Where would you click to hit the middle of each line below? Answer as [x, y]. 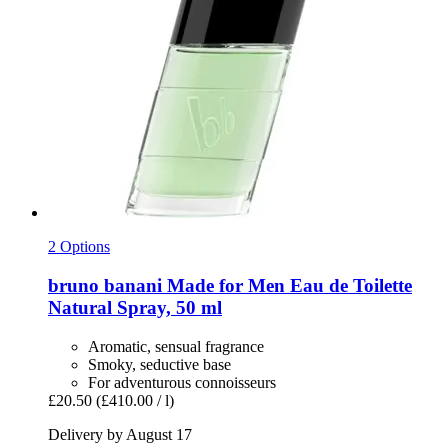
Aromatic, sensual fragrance [176, 346]
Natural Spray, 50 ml [135, 307]
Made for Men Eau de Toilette [287, 285]
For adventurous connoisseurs [182, 382]
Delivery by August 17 [120, 434]
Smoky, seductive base [159, 364]
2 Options [79, 247]
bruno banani [105, 285]
